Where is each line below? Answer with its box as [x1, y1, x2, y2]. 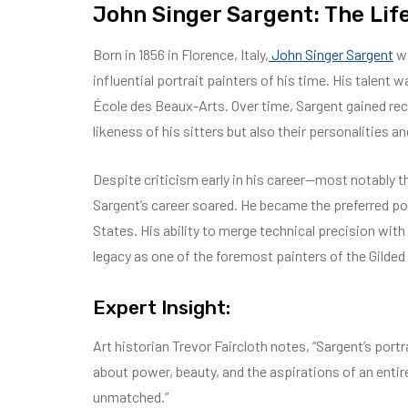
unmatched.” [93, 388, 168, 405]
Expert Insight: [93, 296, 230, 319]
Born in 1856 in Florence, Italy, [93, 46, 269, 63]
